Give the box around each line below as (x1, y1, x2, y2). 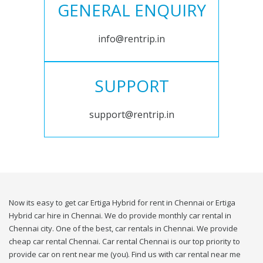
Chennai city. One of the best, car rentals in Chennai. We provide (9, 223, 238, 234)
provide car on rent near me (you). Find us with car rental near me (9, 249, 241, 260)
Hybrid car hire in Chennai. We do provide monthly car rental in (9, 210, 231, 221)
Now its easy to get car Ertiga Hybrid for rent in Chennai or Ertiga (9, 197, 235, 208)
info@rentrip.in (98, 32, 165, 46)
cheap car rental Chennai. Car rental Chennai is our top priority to (9, 236, 240, 247)
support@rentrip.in (89, 108, 174, 122)
